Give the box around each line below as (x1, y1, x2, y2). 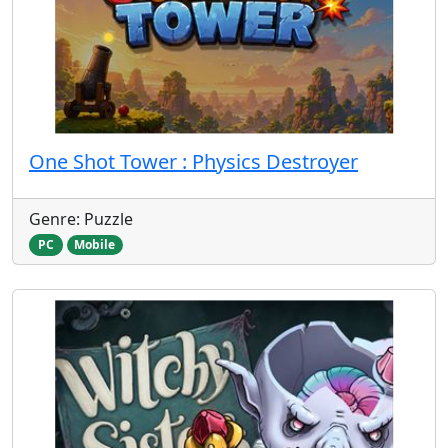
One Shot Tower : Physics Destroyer (29, 147, 358, 175)
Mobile (74, 235, 116, 253)
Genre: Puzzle (29, 207, 133, 230)
